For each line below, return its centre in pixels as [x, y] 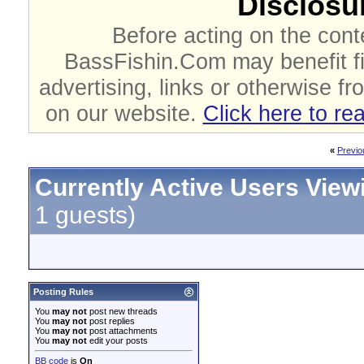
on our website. [124, 113]
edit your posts [117, 340]
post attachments [122, 331]
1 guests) [85, 215]
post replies [111, 321]
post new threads [122, 311]
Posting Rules [63, 292]
